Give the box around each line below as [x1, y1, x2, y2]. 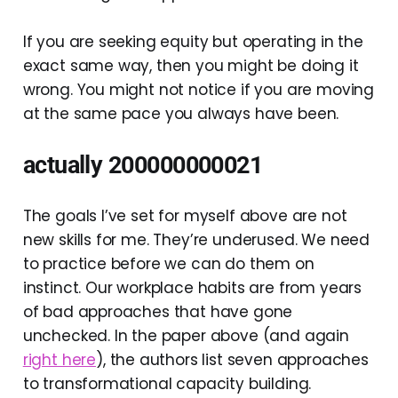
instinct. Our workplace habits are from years [22, 276, 362, 298]
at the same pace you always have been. [22, 102, 339, 124]
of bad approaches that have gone [22, 300, 293, 322]
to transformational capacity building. [22, 372, 312, 394]
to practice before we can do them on [22, 252, 314, 275]
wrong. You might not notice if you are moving [22, 78, 375, 100]
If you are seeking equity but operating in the [22, 30, 363, 52]
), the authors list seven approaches [96, 348, 369, 370]
